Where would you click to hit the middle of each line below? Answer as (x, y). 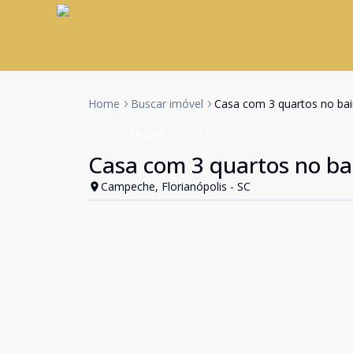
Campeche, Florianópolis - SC (176, 186)
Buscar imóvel (167, 104)
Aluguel (146, 134)
